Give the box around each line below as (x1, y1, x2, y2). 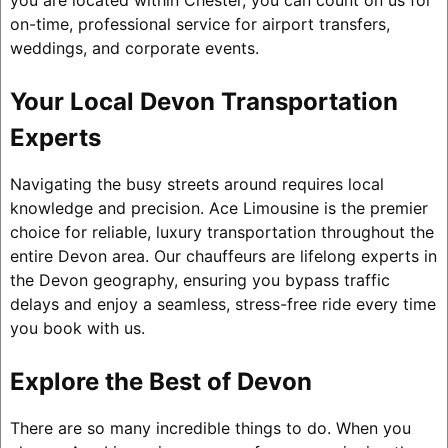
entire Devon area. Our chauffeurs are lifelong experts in (9, 246, 437, 267)
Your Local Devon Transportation (9, 87, 398, 117)
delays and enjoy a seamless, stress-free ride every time (9, 294, 436, 315)
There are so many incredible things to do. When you (9, 418, 411, 439)
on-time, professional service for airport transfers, (9, 14, 390, 35)
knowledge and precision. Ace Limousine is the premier (9, 198, 428, 219)
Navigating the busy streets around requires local (9, 174, 384, 195)
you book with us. (9, 318, 145, 339)
